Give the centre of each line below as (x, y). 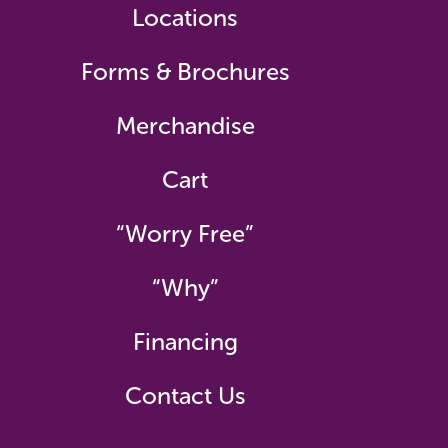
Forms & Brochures (185, 71)
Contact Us (185, 395)
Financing (185, 341)
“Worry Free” (185, 233)
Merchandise (185, 125)
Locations (185, 17)
